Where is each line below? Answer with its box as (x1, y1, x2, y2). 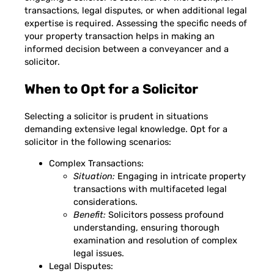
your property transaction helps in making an (24, 30, 215, 42)
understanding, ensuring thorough (73, 222, 220, 234)
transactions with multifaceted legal (73, 183, 227, 195)
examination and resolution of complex (73, 235, 237, 246)
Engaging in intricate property (115, 171, 246, 182)
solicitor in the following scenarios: (24, 136, 171, 147)
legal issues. (73, 248, 124, 259)
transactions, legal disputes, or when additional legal (24, 4, 247, 16)
